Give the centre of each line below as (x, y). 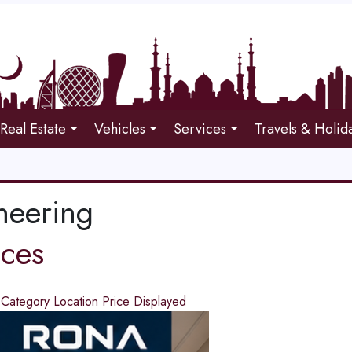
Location (77, 301)
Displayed (159, 301)
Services (200, 129)
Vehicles (120, 129)
